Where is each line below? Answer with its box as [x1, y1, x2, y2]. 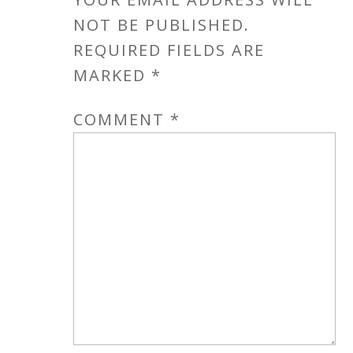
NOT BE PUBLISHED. [73, 13, 251, 35]
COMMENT [73, 108, 171, 130]
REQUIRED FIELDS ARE [73, 39, 266, 61]
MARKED [73, 64, 152, 86]
